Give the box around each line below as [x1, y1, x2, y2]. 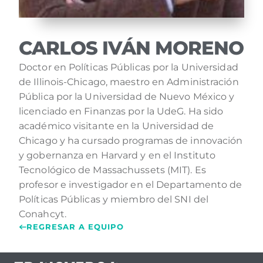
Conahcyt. [19, 208, 66, 220]
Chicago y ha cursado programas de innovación [19, 135, 243, 146]
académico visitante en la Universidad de [19, 120, 214, 131]
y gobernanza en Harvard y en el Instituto [19, 150, 216, 161]
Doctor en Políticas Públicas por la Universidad [19, 62, 238, 73]
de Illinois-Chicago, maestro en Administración [19, 76, 239, 87]
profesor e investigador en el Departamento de [19, 179, 242, 190]
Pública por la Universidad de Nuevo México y [19, 91, 235, 102]
